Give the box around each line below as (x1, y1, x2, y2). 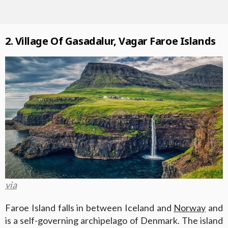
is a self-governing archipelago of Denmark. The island (5, 215, 223, 226)
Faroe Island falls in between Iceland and (5, 202, 174, 214)
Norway (174, 202, 206, 214)
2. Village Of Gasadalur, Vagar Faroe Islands (5, 34, 216, 48)
